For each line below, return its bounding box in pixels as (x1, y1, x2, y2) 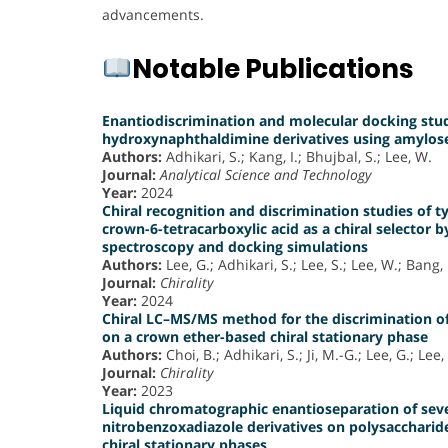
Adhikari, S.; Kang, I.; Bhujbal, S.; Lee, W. (162, 147, 432, 167)
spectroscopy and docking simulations (102, 237, 368, 257)
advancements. (102, 5, 204, 25)
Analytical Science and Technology (160, 165, 371, 185)
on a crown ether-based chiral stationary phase (102, 327, 428, 347)
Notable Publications (131, 51, 413, 88)
